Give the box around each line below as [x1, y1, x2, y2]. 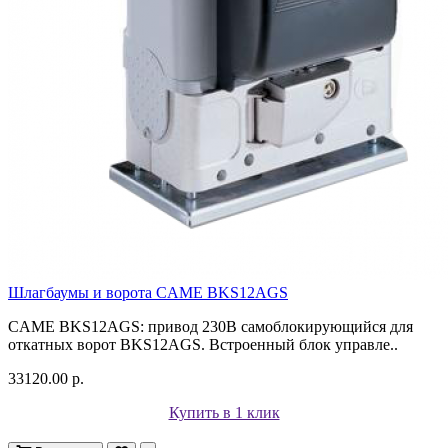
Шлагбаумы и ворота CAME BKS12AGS [8, 283, 288, 301]
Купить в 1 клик [168, 403, 280, 421]
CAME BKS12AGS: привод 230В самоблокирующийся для [8, 317, 413, 335]
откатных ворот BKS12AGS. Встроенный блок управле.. [8, 335, 398, 353]
